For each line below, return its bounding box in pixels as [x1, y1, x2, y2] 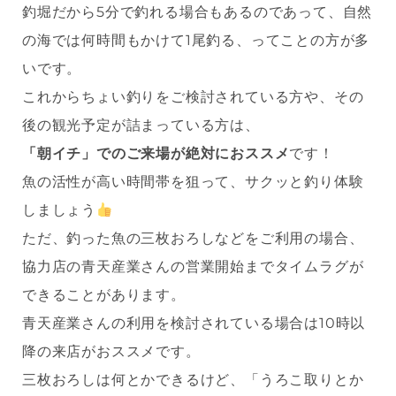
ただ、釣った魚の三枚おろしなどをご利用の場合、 [22, 230, 364, 247]
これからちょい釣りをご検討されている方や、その [22, 88, 364, 106]
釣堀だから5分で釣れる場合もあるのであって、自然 [22, 4, 373, 21]
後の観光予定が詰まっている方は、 [22, 117, 260, 134]
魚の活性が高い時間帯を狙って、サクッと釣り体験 [22, 173, 364, 191]
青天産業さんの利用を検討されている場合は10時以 [22, 315, 366, 332]
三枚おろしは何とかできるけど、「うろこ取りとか [22, 371, 364, 389]
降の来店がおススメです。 [22, 343, 201, 361]
